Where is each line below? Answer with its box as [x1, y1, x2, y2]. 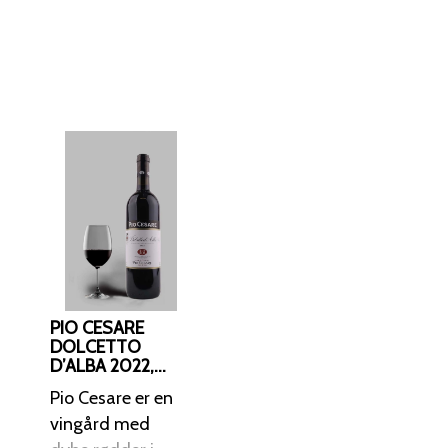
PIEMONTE [50, 373, 134, 396]
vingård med [50, 412, 150, 435]
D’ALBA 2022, [50, 354, 154, 377]
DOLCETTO [50, 335, 141, 358]
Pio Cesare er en [50, 386, 173, 409]
